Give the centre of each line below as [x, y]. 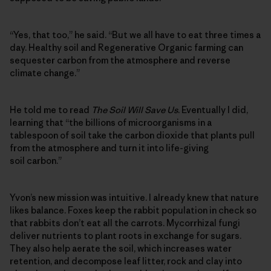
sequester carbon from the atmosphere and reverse [120, 60]
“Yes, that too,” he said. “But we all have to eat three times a [135, 34]
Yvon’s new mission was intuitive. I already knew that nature [134, 197]
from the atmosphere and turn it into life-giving [109, 148]
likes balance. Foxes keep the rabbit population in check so [133, 210]
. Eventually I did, [213, 109]
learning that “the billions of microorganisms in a [111, 122]
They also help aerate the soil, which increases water [121, 248]
